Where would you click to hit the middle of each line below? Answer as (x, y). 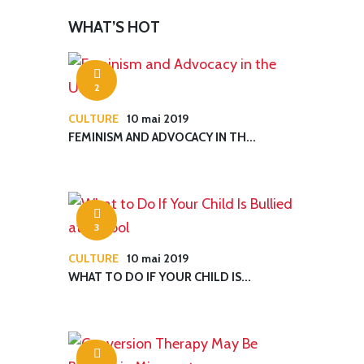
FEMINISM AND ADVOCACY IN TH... (162, 137)
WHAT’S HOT (114, 27)
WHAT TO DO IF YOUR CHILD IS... (160, 277)
